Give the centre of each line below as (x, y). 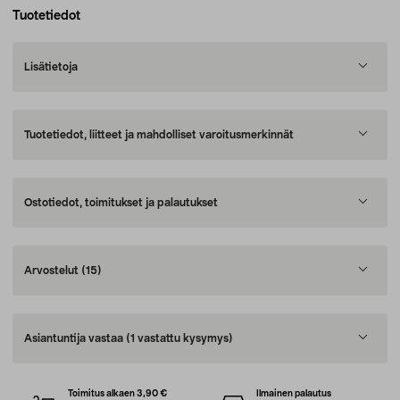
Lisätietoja (51, 67)
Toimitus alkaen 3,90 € (118, 394)
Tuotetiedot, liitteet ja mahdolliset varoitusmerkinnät (159, 135)
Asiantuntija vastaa (75, 338)
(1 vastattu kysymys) (179, 338)
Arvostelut (53, 271)
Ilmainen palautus (293, 394)
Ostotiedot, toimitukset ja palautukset (121, 203)
